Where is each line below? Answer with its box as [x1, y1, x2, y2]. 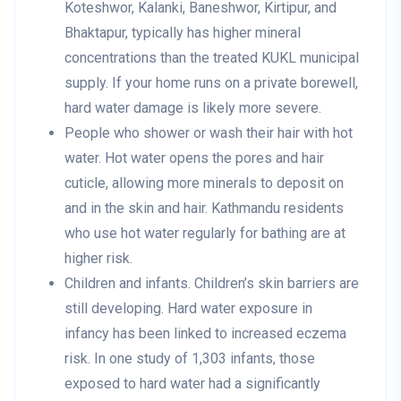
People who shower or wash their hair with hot [64, 124, 353, 142]
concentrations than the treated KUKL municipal [64, 49, 359, 67]
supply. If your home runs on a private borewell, [64, 74, 358, 92]
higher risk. [64, 250, 132, 268]
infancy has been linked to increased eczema [64, 325, 346, 343]
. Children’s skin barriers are [188, 275, 359, 293]
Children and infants [64, 275, 188, 293]
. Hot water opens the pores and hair [98, 149, 324, 167]
